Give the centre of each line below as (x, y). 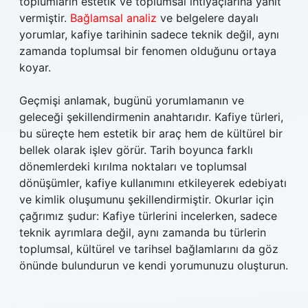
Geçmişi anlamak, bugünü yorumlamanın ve (132, 100)
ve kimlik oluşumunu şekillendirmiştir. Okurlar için (146, 199)
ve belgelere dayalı (208, 18)
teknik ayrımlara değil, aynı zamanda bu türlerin (143, 232)
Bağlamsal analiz (113, 18)
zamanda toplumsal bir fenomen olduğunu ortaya (148, 51)
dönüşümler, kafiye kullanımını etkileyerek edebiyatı (153, 183)
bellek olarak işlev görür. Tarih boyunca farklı (136, 150)
